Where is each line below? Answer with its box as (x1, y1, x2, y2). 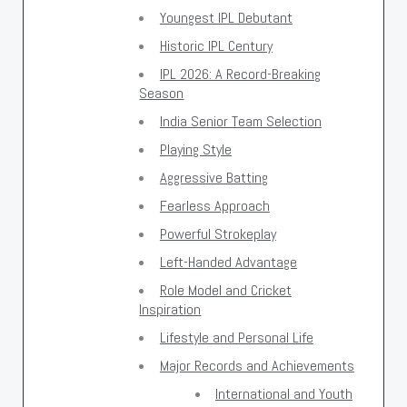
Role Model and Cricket (159, 280, 292, 300)
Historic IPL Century (159, 35, 273, 55)
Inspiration (139, 299, 202, 319)
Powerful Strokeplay (159, 223, 276, 243)
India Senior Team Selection (159, 111, 322, 131)
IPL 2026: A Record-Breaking (159, 64, 321, 84)
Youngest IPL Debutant (159, 7, 293, 27)
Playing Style (159, 139, 232, 159)
